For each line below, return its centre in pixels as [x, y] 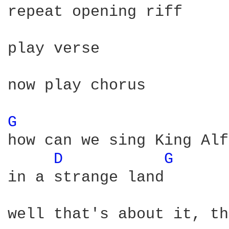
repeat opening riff [95, 12]
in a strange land [86, 177]
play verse [54, 49]
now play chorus [77, 85]
